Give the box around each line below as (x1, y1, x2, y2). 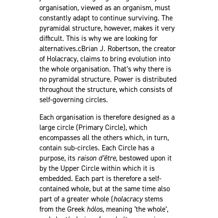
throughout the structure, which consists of (39, 84, 172, 94)
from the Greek (39, 204, 87, 214)
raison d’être (77, 153, 116, 163)
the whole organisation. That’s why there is (39, 64, 171, 74)
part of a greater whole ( (39, 194, 113, 204)
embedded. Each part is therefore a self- (39, 173, 162, 183)
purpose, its (39, 153, 77, 163)
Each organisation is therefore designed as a (39, 112, 175, 122)
